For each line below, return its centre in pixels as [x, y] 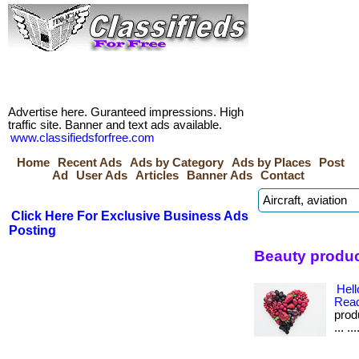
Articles [157, 175]
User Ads [102, 175]
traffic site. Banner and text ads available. [115, 125]
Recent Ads [90, 163]
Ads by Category [177, 163]
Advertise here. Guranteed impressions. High [126, 112]
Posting [32, 230]
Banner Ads [220, 175]
